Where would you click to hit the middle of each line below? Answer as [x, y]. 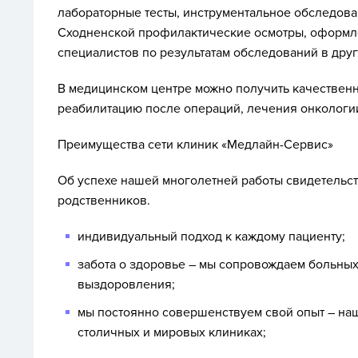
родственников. [104, 201]
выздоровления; [126, 284]
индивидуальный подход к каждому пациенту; [211, 237]
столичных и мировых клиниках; [172, 332]
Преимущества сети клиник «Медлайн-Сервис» [195, 145]
